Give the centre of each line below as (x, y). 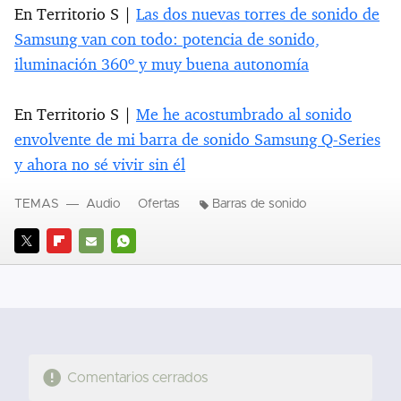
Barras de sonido (259, 205)
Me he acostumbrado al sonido (244, 115)
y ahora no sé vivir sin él (100, 165)
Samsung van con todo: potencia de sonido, (167, 40)
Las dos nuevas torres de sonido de (258, 15)
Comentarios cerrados (137, 378)
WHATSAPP (145, 266)
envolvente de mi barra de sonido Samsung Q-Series (197, 140)
